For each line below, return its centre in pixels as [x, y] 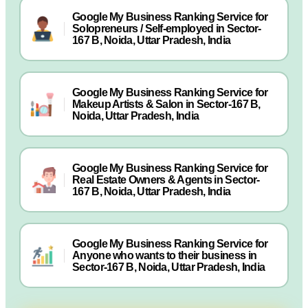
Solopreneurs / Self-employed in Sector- [167, 29]
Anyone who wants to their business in [165, 255]
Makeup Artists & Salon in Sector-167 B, [166, 104]
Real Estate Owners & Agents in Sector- [166, 180]
